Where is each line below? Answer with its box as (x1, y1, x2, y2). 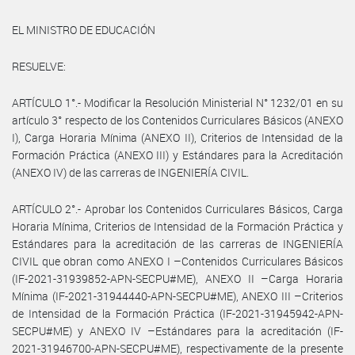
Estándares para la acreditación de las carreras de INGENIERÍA (12, 235, 343, 251)
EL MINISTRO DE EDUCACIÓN (12, 21, 155, 37)
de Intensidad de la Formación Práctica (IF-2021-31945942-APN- (12, 305, 343, 321)
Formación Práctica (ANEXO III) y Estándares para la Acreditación (12, 147, 343, 162)
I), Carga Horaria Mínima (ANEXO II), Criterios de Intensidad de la (12, 129, 343, 145)
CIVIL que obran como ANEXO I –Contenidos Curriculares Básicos (12, 253, 343, 269)
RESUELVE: (12, 58, 66, 74)
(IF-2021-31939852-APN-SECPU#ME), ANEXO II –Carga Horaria (12, 270, 343, 286)
